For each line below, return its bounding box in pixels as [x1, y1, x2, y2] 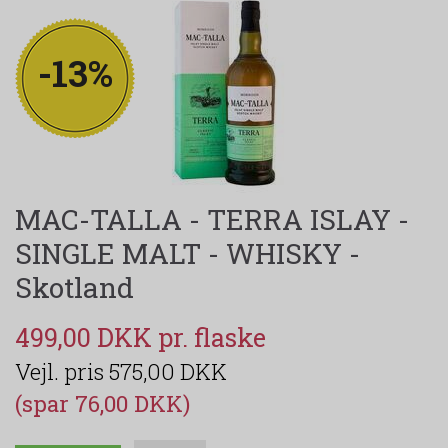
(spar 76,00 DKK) [15, 388, 190, 418]
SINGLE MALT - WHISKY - [15, 234, 360, 272]
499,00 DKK [15, 320, 158, 354]
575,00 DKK [109, 356, 227, 386]
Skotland [15, 268, 134, 306]
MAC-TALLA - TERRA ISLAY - [15, 200, 409, 238]
